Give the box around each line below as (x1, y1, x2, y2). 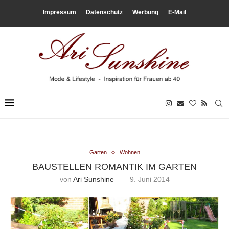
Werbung (132, 9, 158, 16)
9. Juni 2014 (129, 175, 170, 184)
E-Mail (168, 9, 186, 16)
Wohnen (119, 149, 140, 156)
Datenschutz (86, 9, 123, 16)
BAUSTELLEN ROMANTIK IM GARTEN (32, 162, 197, 172)
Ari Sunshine (73, 175, 114, 184)
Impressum (43, 9, 76, 16)
